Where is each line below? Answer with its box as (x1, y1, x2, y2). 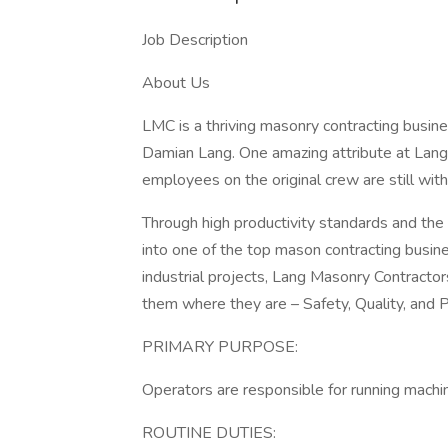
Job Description (142, 29, 248, 51)
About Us (142, 72, 210, 94)
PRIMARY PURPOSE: (142, 336, 298, 358)
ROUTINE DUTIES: (142, 422, 276, 444)
